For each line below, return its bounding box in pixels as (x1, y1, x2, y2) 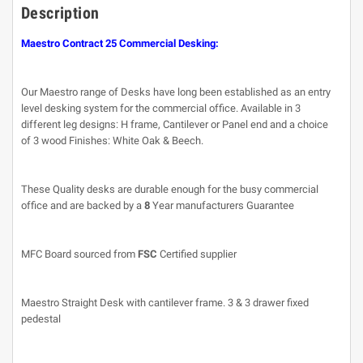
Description (21, 3, 100, 23)
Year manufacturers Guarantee (150, 199, 294, 211)
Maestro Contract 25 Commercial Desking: (21, 37, 219, 49)
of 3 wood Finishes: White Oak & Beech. (21, 135, 203, 147)
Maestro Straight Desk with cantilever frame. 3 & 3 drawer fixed (21, 297, 309, 309)
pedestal (21, 313, 61, 325)
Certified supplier (157, 248, 237, 260)
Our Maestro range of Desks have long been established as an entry (21, 86, 331, 98)
